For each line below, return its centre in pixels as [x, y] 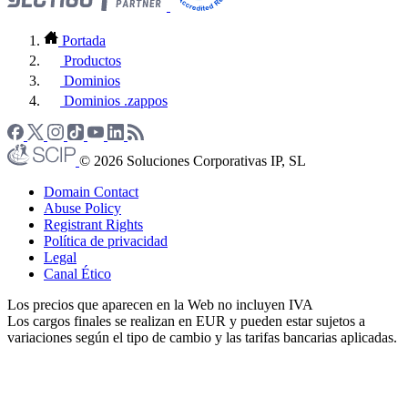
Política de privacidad [106, 240]
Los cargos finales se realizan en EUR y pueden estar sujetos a [186, 321]
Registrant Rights [93, 224]
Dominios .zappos [116, 100]
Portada [84, 40]
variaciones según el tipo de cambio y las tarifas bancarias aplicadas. [202, 337]
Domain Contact [91, 191]
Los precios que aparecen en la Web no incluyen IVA [160, 304]
